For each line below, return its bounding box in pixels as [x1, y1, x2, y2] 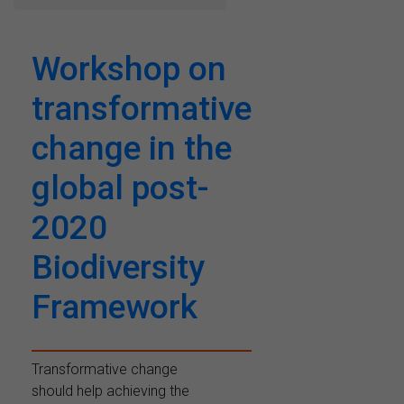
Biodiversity [32, 247, 205, 287]
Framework [32, 287, 197, 326]
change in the [32, 128, 232, 168]
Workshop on [32, 49, 226, 88]
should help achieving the [32, 381, 189, 399]
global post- [32, 168, 209, 207]
